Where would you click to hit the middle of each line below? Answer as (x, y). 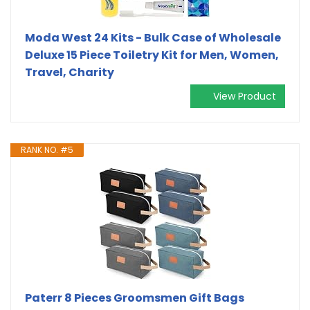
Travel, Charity (70, 72)
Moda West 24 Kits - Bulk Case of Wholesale (153, 37)
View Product (245, 96)
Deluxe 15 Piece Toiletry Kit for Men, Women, (152, 55)
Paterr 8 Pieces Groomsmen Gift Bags (135, 298)
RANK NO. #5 (47, 149)
